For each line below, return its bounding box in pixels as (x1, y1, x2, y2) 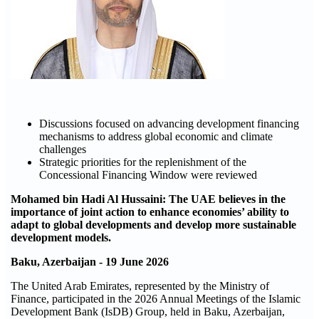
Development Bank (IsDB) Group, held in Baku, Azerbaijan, (11, 305, 285, 318)
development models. (11, 231, 111, 244)
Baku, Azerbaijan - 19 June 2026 (11, 256, 169, 268)
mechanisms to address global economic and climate (39, 130, 273, 142)
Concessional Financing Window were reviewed (39, 169, 257, 181)
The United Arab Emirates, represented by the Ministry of (11, 280, 269, 292)
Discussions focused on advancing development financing (39, 117, 299, 130)
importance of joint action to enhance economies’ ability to (11, 206, 289, 218)
